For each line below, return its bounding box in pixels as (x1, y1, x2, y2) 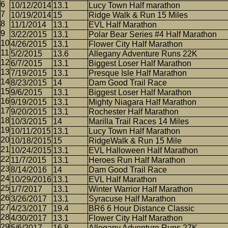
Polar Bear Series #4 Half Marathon (89, 30, 217, 39)
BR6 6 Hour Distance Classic (89, 204, 194, 213)
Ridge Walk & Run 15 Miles (89, 11, 188, 19)
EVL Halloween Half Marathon (89, 146, 198, 155)
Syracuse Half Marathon (89, 194, 176, 203)
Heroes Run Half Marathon (89, 156, 185, 164)
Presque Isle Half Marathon (89, 69, 187, 77)
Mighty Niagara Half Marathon (89, 98, 196, 106)
